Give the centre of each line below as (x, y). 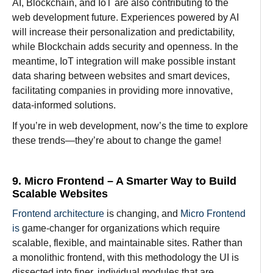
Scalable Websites (60, 193)
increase (48, 32)
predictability (205, 32)
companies (82, 90)
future (102, 17)
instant (221, 61)
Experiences (149, 17)
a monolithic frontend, (60, 257)
